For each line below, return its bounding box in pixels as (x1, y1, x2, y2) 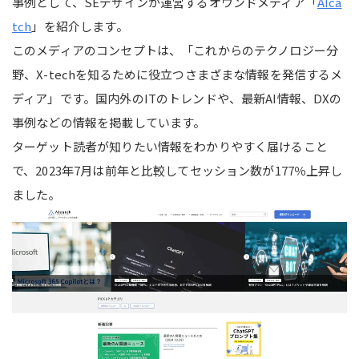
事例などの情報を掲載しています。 (12, 113, 206, 131)
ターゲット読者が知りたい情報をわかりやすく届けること (12, 137, 328, 155)
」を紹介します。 (31, 17, 128, 34)
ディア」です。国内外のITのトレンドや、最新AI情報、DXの (12, 89, 342, 107)
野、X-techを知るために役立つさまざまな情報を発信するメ (12, 65, 343, 83)
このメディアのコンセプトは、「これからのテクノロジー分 (12, 41, 339, 58)
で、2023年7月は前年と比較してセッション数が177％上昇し (12, 161, 343, 179)
